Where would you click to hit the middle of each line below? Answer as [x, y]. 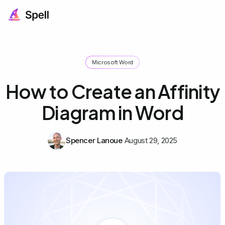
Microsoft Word [113, 62]
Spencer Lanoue [94, 140]
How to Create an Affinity [113, 91]
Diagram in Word [113, 112]
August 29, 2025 [151, 140]
